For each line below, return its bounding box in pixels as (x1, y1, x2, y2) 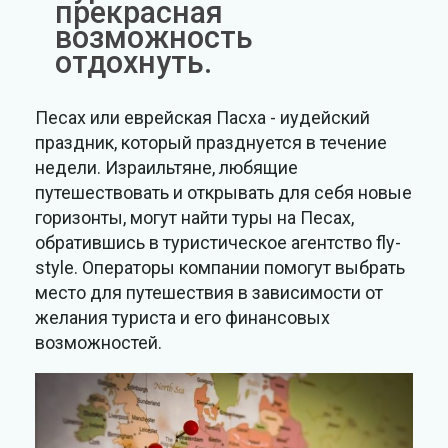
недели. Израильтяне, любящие (35, 157, 298, 179)
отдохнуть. (55, 44, 212, 80)
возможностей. (35, 332, 162, 354)
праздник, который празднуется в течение (35, 132, 387, 154)
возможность (55, 19, 253, 55)
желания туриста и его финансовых (35, 307, 330, 329)
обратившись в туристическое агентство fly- (35, 232, 401, 254)
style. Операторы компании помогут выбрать (35, 257, 405, 279)
